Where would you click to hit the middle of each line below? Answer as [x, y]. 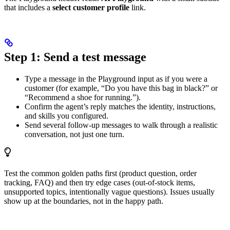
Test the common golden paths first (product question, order [100, 173]
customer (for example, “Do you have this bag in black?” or [121, 88]
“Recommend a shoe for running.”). [83, 97]
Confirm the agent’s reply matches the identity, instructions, [120, 106]
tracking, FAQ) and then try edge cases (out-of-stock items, [100, 182]
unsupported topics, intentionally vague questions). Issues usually [109, 191]
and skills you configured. [66, 116]
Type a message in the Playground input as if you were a [116, 79]
